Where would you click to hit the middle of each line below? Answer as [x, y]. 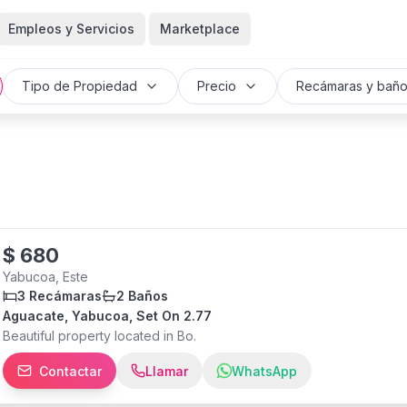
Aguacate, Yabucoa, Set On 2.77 [107, 316]
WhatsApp [264, 371]
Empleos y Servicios [71, 29]
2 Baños [142, 296]
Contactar [70, 371]
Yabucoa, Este [45, 277]
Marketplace [199, 29]
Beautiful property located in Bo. [99, 336]
